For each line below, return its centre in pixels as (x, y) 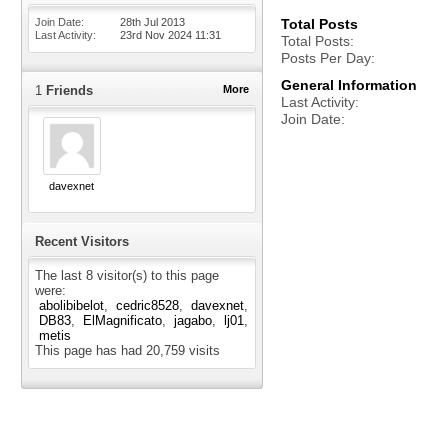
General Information (349, 85)
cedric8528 (147, 306)
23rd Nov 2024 (157, 35)
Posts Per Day (326, 58)
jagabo (193, 321)
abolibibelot (71, 306)
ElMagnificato (122, 321)
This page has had (90, 351)
